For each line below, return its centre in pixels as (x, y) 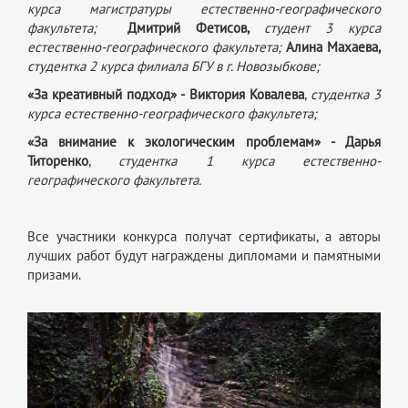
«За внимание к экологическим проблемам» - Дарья (204, 142)
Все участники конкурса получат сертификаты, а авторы (204, 236)
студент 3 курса (322, 28)
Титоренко (58, 161)
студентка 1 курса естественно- (250, 161)
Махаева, (354, 47)
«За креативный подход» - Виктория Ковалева (166, 94)
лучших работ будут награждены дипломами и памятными (204, 255)
